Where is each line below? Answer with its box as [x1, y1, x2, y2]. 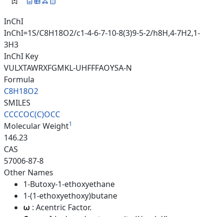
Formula [4, 74, 34, 85]
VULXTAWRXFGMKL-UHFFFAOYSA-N [4, 62, 132, 73]
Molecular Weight [4, 120, 69, 131]
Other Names [4, 167, 53, 178]
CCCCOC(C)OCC [4, 108, 60, 120]
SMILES [4, 97, 31, 108]
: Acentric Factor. [32, 201, 92, 213]
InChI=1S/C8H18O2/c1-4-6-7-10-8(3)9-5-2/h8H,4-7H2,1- [4, 27, 200, 38]
